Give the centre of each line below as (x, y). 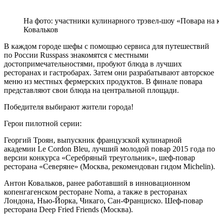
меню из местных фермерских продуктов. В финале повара (103, 81)
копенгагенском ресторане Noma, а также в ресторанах (96, 192)
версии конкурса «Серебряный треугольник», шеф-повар (99, 157)
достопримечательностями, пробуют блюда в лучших (93, 64)
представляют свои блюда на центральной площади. (91, 90)
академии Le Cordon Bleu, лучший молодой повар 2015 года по (109, 149)
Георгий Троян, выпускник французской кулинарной (93, 140)
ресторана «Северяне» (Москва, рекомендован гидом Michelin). (109, 166)
